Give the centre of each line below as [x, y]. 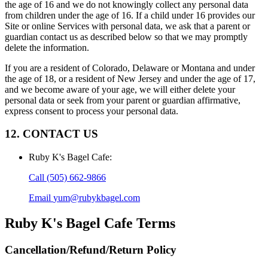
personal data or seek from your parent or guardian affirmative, [123, 100]
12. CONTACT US [51, 134]
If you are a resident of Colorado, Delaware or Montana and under [130, 68]
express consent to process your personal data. [92, 111]
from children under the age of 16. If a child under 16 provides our [130, 15]
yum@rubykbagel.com [97, 198]
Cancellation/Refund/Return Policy [91, 249]
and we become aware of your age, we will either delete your [120, 89]
